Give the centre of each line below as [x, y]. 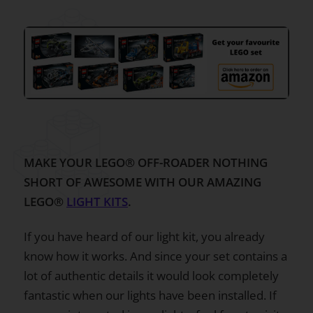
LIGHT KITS [97, 201]
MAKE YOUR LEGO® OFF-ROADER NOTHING [146, 162]
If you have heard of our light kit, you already [144, 236]
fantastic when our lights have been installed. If [150, 295]
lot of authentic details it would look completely [151, 275]
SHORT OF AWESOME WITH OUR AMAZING [143, 182]
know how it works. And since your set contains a [155, 256]
